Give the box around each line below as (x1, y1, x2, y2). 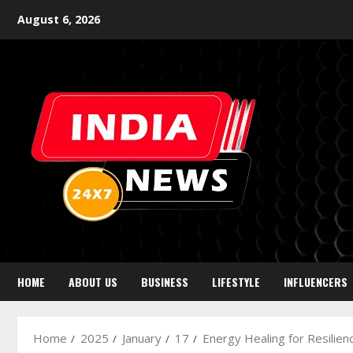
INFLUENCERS (284, 273, 347, 290)
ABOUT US (69, 273, 117, 290)
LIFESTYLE (212, 273, 260, 290)
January (122, 330, 162, 346)
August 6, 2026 (17, 12, 100, 27)
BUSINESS (141, 273, 188, 290)
